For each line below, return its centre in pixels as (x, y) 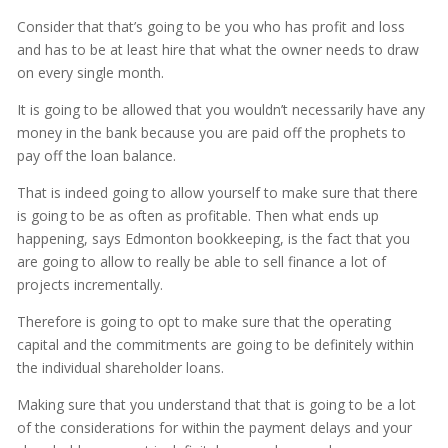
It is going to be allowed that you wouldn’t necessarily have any (220, 110)
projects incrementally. (89, 285)
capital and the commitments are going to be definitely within (215, 345)
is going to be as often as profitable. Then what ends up (197, 216)
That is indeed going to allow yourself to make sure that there (217, 193)
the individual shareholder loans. (120, 368)
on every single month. (90, 73)
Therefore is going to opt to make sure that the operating (203, 322)
